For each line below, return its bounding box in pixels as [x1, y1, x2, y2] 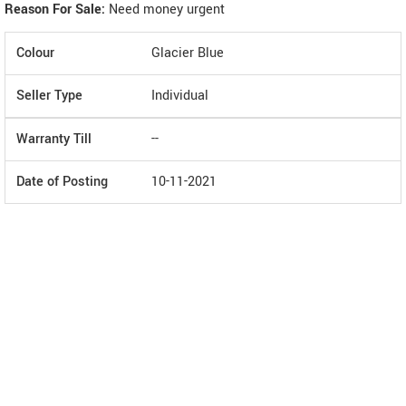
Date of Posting [16, 172, 108, 191]
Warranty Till [16, 130, 92, 149]
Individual [151, 86, 208, 105]
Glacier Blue [151, 43, 224, 63]
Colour [16, 43, 54, 63]
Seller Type [16, 86, 82, 105]
